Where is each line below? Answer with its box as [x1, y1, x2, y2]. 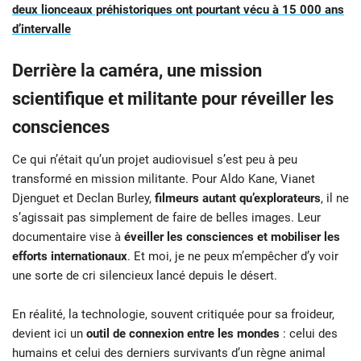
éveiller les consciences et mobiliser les [124, 230, 340, 245]
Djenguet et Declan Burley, [12, 191, 155, 206]
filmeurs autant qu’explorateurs [155, 191, 321, 206]
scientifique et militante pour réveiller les [12, 89, 334, 110]
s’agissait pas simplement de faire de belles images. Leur [12, 210, 321, 226]
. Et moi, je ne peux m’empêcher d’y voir [127, 249, 338, 264]
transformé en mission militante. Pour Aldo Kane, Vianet [12, 172, 315, 187]
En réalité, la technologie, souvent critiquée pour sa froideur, [12, 307, 334, 322]
